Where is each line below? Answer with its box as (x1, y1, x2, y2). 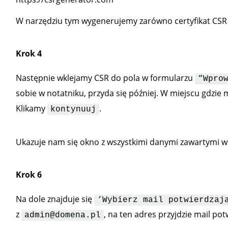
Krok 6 (15, 169, 42, 180)
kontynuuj (50, 105, 96, 114)
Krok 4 (15, 48, 42, 59)
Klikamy (15, 103, 47, 114)
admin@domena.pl (24, 211, 101, 220)
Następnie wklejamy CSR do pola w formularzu (15, 72, 195, 83)
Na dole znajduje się (15, 193, 94, 205)
